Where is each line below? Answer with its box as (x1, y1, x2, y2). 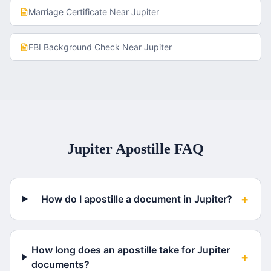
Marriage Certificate (28, 7, 107, 17)
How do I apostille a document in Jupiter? (41, 193, 232, 205)
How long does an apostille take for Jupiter (31, 244, 230, 256)
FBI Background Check (28, 42, 120, 52)
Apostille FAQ (113, 141, 204, 157)
